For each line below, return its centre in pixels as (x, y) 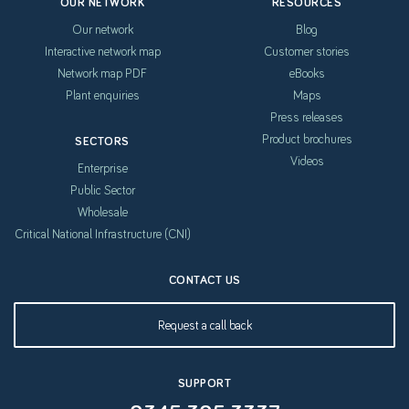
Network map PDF (102, 73)
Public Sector (102, 190)
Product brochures (307, 139)
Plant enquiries (102, 95)
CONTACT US (204, 280)
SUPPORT (204, 383)
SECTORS (102, 142)
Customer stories (307, 52)
